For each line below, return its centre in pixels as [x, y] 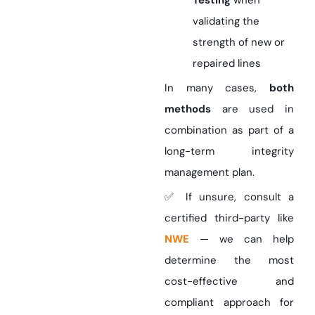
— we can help [242, 239]
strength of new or [239, 43]
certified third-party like [229, 218]
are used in [252, 109]
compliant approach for [229, 303]
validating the [226, 21]
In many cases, [217, 88]
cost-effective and [229, 282]
